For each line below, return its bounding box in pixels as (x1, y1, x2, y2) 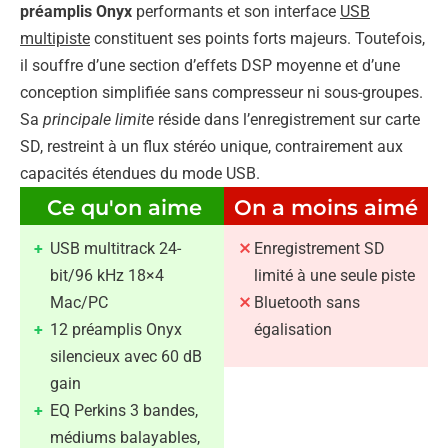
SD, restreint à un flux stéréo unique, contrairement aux (20, 136, 403, 156)
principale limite (43, 109, 154, 129)
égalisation (254, 319, 332, 339)
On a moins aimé (234, 194, 418, 220)
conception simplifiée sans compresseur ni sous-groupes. (20, 82, 423, 102)
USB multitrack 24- (50, 238, 181, 258)
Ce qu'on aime (47, 194, 202, 220)
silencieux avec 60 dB (50, 346, 202, 366)
